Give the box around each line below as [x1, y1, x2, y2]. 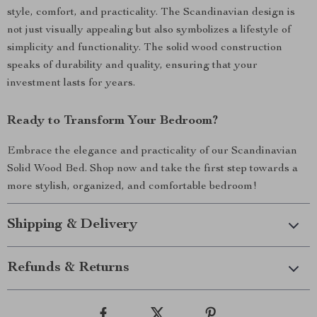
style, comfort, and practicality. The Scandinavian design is [7, 7, 295, 18]
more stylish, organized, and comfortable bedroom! [7, 181, 257, 192]
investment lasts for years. [7, 78, 135, 89]
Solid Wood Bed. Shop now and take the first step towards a [7, 163, 298, 175]
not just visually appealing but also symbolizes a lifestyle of [7, 25, 291, 36]
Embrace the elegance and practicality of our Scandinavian [7, 146, 297, 157]
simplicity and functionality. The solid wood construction [7, 42, 282, 54]
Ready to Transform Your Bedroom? [7, 115, 218, 127]
